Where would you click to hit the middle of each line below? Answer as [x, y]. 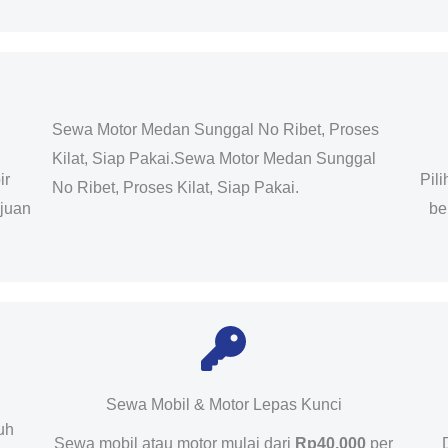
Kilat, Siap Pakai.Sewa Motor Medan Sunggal [214, 159]
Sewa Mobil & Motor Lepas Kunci [223, 405]
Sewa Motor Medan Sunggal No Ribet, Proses [215, 130]
